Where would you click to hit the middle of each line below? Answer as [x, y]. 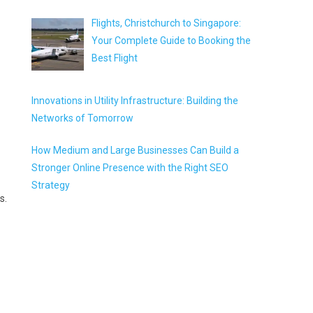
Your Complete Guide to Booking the [171, 41]
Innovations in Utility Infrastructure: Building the [135, 101]
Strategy [51, 185]
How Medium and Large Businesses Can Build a [136, 151]
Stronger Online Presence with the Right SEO [130, 168]
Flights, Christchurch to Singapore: [166, 23]
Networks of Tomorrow [83, 118]
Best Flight [114, 58]
